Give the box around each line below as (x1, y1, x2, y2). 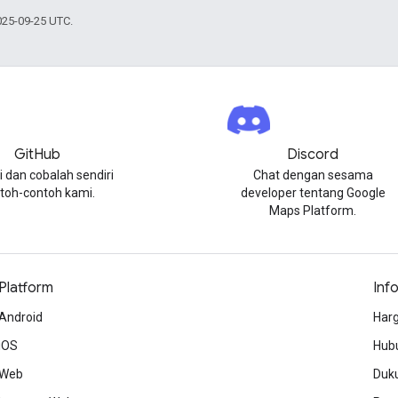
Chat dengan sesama (252, 168, 373, 182)
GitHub (13, 146, 60, 163)
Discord (287, 146, 339, 163)
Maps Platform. (269, 203, 357, 218)
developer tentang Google (240, 186, 386, 200)
